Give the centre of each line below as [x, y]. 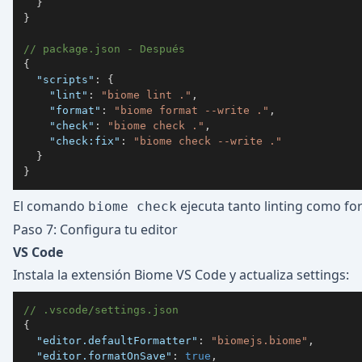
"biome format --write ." [192, 110]
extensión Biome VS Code [149, 275]
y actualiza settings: [288, 275]
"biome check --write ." [208, 141]
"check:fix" [85, 141]
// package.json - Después [104, 48]
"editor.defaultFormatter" [117, 340]
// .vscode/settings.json [101, 309]
